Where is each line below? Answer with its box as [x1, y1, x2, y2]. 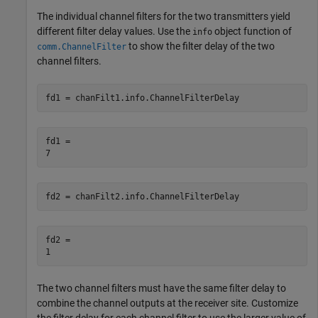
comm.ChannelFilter [37, 42, 126, 52]
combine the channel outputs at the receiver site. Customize [37, 297, 298, 309]
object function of [212, 26, 292, 37]
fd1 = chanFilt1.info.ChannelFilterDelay [45, 92, 239, 103]
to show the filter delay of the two [126, 40, 275, 52]
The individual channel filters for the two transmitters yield [37, 11, 290, 22]
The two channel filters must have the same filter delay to [37, 283, 286, 294]
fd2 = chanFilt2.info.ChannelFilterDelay [45, 191, 239, 202]
